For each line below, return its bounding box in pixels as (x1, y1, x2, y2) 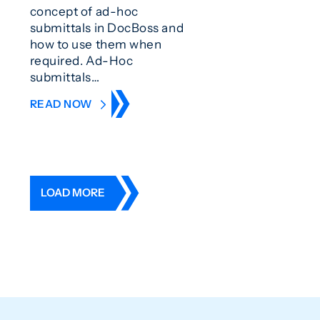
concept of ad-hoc (29, 4, 139, 19)
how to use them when (29, 36, 162, 52)
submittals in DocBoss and (29, 20, 184, 36)
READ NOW (29, 96, 96, 111)
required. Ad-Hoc (29, 53, 134, 69)
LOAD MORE (40, 186, 105, 200)
